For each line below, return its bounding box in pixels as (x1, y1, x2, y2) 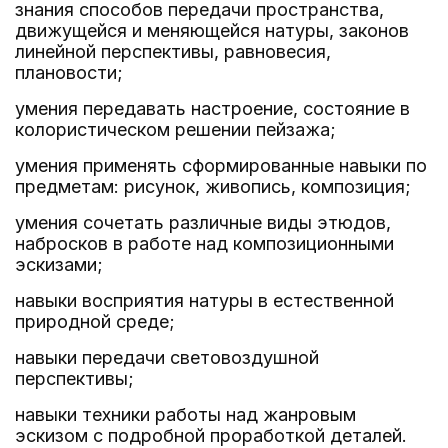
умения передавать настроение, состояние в (15, 98, 410, 119)
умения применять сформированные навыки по (15, 155, 427, 176)
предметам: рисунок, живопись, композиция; (15, 176, 411, 197)
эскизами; (15, 254, 103, 275)
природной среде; (15, 311, 175, 332)
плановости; (15, 62, 123, 83)
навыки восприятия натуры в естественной (15, 290, 394, 311)
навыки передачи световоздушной (15, 347, 319, 368)
